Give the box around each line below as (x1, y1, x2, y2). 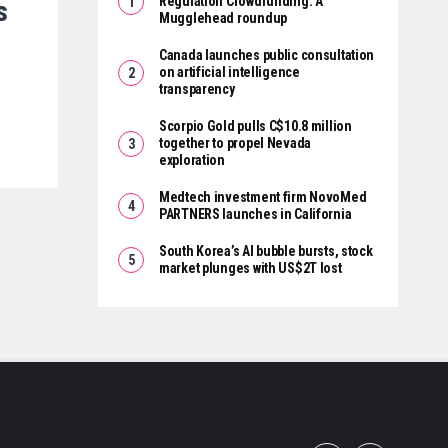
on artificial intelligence (159, 64, 300, 81)
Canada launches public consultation (159, 47, 375, 64)
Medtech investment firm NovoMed (159, 189, 367, 206)
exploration (159, 152, 225, 169)
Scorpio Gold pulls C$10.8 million (159, 118, 352, 135)
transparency (159, 81, 235, 98)
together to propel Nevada (159, 135, 312, 152)
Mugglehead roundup (159, 10, 287, 27)
